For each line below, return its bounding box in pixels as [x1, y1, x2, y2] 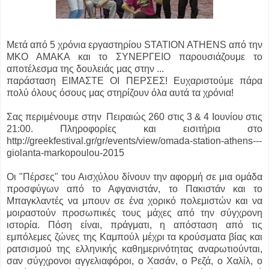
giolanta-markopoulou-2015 [7, 148, 127, 159]
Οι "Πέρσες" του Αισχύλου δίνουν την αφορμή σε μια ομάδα [7, 172, 262, 183]
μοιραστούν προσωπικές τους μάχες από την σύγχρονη [7, 208, 262, 219]
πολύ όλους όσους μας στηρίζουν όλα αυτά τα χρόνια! [7, 88, 234, 98]
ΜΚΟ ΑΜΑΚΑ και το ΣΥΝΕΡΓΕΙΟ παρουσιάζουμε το [7, 52, 262, 62]
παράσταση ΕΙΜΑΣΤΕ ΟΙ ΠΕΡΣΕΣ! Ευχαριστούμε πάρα [7, 76, 262, 86]
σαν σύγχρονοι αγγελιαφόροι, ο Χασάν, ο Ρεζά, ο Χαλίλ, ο [7, 256, 262, 267]
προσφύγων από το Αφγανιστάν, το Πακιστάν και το [7, 184, 262, 195]
